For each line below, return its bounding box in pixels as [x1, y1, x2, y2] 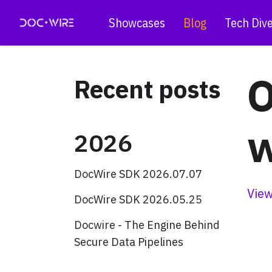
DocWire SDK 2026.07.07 [74, 167, 202, 181]
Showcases [108, 14, 165, 31]
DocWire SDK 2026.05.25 [74, 192, 202, 206]
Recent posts [74, 73, 220, 105]
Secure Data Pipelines [74, 235, 183, 249]
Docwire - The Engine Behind [74, 218, 220, 232]
